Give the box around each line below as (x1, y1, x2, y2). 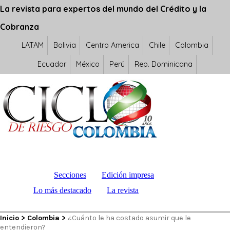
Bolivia (53, 41, 76, 50)
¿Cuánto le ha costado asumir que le (68, 214, 191, 222)
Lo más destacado (33, 186, 91, 195)
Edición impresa (102, 170, 154, 179)
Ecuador (37, 60, 66, 69)
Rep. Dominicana (134, 60, 193, 69)
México (75, 60, 100, 69)
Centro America (85, 41, 139, 50)
